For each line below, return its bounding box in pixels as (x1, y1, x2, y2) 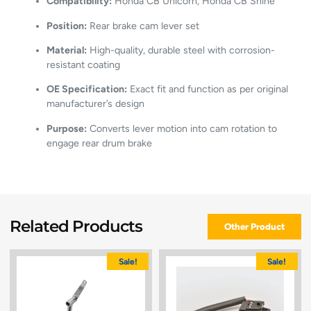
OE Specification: (47, 83, 128, 96)
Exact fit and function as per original (127, 83, 289, 96)
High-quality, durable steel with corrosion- (87, 44, 276, 56)
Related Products (10, 216, 143, 236)
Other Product (224, 220, 285, 232)
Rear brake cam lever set (87, 19, 200, 32)
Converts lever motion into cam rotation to (87, 122, 278, 135)
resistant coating (47, 58, 121, 71)
